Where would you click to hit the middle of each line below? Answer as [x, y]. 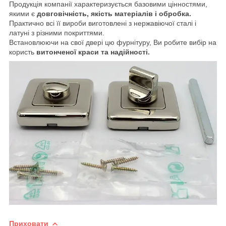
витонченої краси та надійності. [93, 52]
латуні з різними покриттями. [57, 33]
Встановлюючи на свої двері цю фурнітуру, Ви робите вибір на [113, 43]
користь [23, 52]
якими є [23, 14]
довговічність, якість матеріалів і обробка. [114, 14]
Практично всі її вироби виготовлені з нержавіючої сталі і [103, 23]
